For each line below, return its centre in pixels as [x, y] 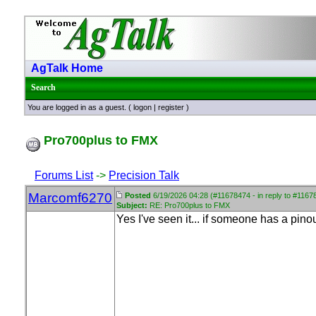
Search [43, 87]
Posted [138, 195]
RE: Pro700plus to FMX [189, 205]
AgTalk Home [67, 68]
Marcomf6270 [70, 198]
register [171, 107]
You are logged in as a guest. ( [80, 107]
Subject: [132, 205]
